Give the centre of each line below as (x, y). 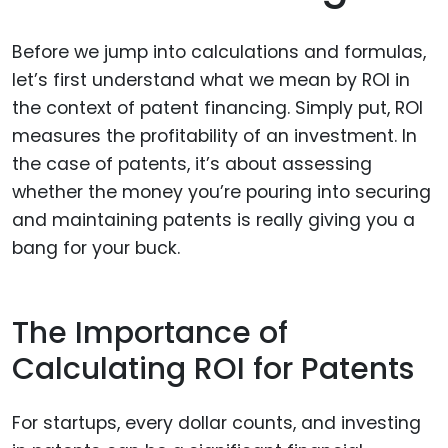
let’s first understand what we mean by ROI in (211, 80)
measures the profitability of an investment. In (214, 136)
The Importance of (150, 332)
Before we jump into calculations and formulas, (219, 52)
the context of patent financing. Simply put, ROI (217, 108)
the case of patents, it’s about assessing (192, 164)
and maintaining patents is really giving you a (213, 220)
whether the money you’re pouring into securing (221, 192)
